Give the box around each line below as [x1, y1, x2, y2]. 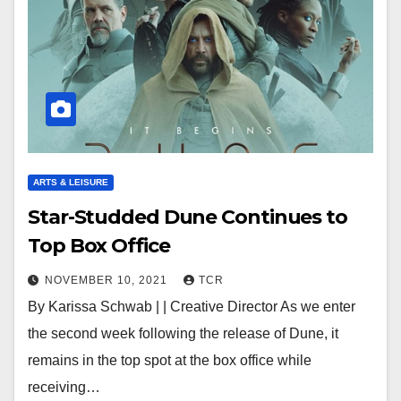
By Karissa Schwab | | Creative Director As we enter [28, 299, 355, 314]
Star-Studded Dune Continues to [28, 205, 347, 229]
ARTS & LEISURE [33, 177, 108, 187]
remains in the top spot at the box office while [28, 353, 311, 368]
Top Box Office [28, 234, 170, 258]
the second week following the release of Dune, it [28, 326, 338, 341]
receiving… [28, 380, 100, 395]
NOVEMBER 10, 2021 [45, 274, 171, 286]
